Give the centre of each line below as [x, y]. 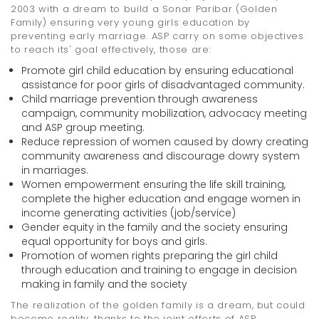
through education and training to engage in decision [159, 270]
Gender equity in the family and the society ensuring [155, 228]
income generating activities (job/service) [129, 213]
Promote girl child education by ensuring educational [157, 71]
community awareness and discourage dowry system [161, 156]
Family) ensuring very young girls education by [130, 23]
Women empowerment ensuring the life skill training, [153, 185]
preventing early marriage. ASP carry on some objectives [157, 36]
